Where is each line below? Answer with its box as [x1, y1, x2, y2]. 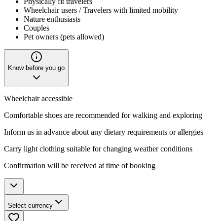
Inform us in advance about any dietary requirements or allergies [4, 127, 203, 136]
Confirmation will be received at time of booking [4, 161, 155, 170]
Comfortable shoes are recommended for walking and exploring [4, 110, 202, 119]
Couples [24, 23, 49, 32]
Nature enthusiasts [24, 14, 80, 23]
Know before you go [8, 64, 65, 72]
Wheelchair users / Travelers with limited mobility [24, 5, 178, 14]
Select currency [8, 201, 53, 209]
